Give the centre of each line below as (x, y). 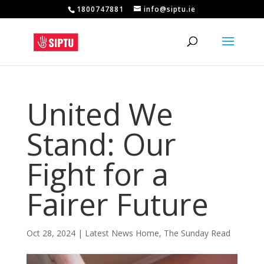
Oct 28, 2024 (51, 233)
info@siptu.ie (170, 9)
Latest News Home (122, 233)
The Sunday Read (197, 233)
